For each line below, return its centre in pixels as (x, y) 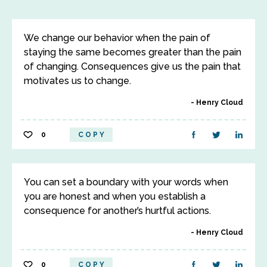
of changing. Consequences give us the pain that (132, 66)
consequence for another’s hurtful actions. (117, 211)
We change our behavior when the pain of (117, 38)
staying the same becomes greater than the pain (133, 52)
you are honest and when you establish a (115, 196)
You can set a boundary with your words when (126, 182)
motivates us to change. (77, 81)
